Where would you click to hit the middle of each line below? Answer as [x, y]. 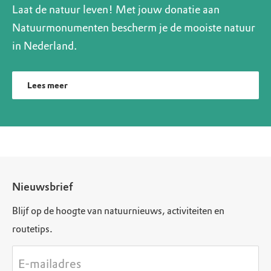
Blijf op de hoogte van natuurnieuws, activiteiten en [118, 211]
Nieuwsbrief [42, 187]
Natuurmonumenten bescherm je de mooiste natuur [134, 28]
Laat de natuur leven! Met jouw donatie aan [116, 10]
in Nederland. [44, 46]
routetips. [32, 229]
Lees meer [47, 86]
